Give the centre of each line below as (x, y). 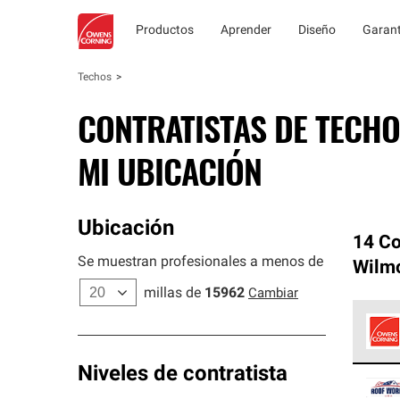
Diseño (317, 31)
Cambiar (273, 294)
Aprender (246, 31)
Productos (165, 31)
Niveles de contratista (183, 375)
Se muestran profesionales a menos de (200, 262)
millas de (172, 294)
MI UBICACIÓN (170, 171)
